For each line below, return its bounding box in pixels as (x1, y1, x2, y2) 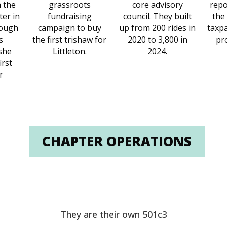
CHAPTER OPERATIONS (42, 132, 192, 150)
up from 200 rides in (119, 22, 196, 34)
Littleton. (52, 46, 87, 57)
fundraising (47, 11, 92, 22)
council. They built (123, 11, 192, 22)
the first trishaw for (32, 34, 107, 46)
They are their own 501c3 (60, 208, 167, 221)
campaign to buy (37, 22, 101, 34)
